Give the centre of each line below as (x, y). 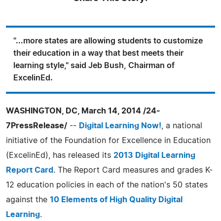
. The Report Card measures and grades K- (133, 170)
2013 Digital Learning (154, 155)
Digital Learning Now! (120, 126)
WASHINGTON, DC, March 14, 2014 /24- (83, 111)
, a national (182, 126)
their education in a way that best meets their (98, 53)
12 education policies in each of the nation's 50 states (107, 185)
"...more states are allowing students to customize (108, 41)
